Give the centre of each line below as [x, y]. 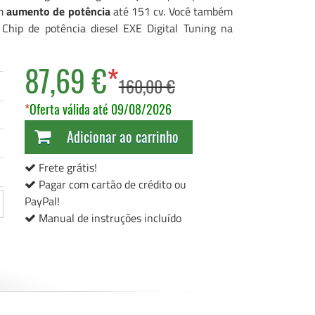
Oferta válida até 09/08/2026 [100, 109]
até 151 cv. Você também [171, 11]
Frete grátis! [66, 167]
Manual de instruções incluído [108, 218]
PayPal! [42, 201]
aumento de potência [58, 11]
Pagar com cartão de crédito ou [111, 184]
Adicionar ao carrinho [122, 136]
